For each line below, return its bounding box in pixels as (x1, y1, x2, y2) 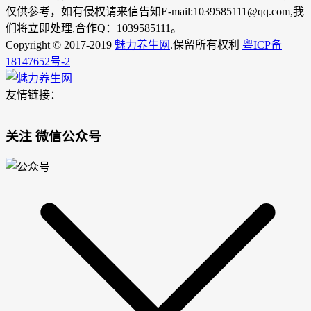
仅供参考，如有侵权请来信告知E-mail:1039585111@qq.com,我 (6, 5, 304, 17)
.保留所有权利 (170, 38, 242, 51)
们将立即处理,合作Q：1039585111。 (6, 22, 182, 34)
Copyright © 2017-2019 (6, 38, 115, 51)
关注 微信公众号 (6, 129, 101, 144)
